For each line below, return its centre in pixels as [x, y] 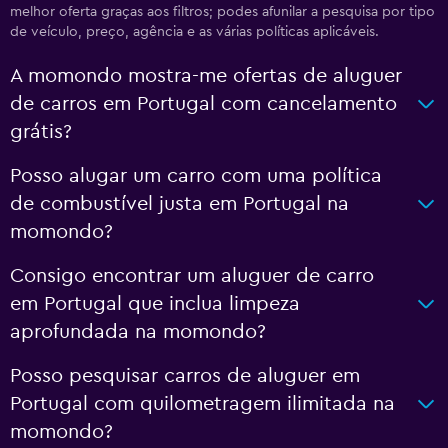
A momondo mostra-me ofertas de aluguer [206, 76]
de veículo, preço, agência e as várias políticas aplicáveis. [194, 32]
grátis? [41, 132]
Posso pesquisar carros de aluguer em [185, 376]
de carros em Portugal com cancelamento [203, 104]
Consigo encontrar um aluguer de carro [192, 276]
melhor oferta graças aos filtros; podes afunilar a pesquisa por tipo [222, 12]
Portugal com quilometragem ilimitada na [202, 404]
